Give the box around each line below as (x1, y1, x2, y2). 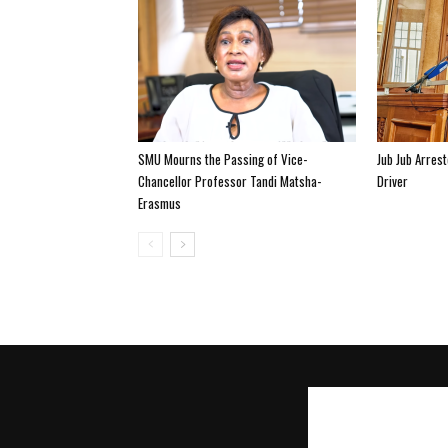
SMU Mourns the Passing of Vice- (138, 148, 307, 169)
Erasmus (138, 192, 181, 213)
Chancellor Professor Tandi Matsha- (138, 170, 321, 191)
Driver (377, 170, 408, 191)
